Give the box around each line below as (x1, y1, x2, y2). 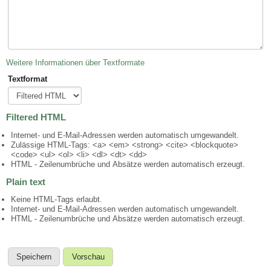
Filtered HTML (6, 113, 66, 123)
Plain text (6, 177, 45, 187)
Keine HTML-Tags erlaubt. (10, 195, 102, 204)
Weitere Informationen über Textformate (6, 57, 145, 67)
